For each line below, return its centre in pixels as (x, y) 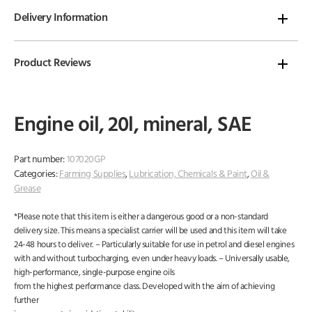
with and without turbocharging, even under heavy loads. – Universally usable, (152, 259)
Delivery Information (61, 18)
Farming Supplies (92, 175)
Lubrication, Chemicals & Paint (188, 175)
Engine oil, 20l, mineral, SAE (133, 126)
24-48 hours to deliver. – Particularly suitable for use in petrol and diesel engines (154, 245)
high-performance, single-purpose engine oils (94, 273)
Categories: (37, 175)
